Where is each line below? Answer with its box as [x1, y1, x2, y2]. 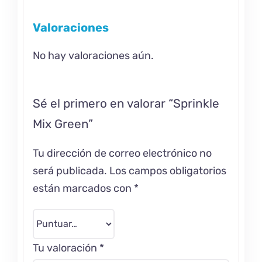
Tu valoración [32, 241, 99, 254]
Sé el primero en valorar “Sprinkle [32, 96, 219, 111]
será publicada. [32, 164, 107, 177]
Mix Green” [32, 117, 93, 132]
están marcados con [32, 181, 134, 195]
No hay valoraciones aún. [32, 49, 154, 63]
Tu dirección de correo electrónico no [32, 146, 212, 160]
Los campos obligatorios [109, 164, 226, 177]
